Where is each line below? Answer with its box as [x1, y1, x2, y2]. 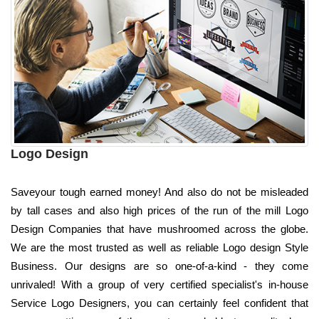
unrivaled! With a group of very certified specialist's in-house [11, 278, 308, 291]
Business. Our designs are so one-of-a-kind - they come [11, 259, 308, 272]
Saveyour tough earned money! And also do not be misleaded [11, 185, 308, 198]
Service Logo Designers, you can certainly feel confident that [11, 296, 308, 309]
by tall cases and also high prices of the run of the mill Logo [11, 204, 308, 216]
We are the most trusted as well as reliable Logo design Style [11, 241, 308, 253]
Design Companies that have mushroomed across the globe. [11, 222, 308, 235]
